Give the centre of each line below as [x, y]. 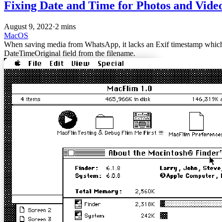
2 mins [65, 26]
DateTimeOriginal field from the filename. [70, 53]
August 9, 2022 [28, 26]
